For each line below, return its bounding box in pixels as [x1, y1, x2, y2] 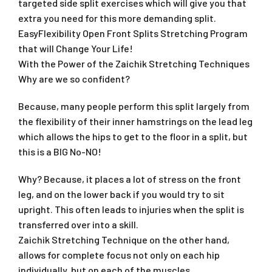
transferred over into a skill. [18, 218, 138, 230]
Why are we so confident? [18, 72, 130, 84]
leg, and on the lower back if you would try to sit [18, 188, 225, 200]
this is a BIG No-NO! [18, 145, 101, 157]
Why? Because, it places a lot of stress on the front [18, 172, 241, 185]
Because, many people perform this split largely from [18, 100, 250, 112]
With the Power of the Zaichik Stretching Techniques [18, 57, 250, 69]
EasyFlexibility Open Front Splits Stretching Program [18, 27, 248, 39]
